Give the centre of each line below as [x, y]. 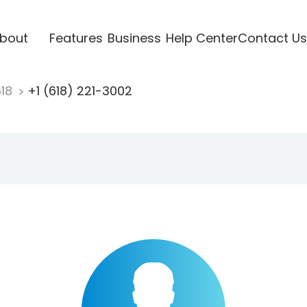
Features [76, 38]
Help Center [201, 38]
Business [134, 38]
